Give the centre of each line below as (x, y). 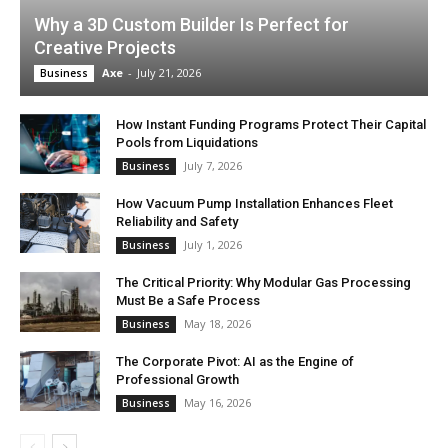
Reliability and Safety (177, 222)
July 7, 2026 (213, 166)
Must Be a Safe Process (188, 301)
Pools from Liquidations (187, 143)
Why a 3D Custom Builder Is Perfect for (191, 25)
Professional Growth (177, 380)
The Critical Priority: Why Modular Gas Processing (263, 283)
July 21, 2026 (169, 73)
